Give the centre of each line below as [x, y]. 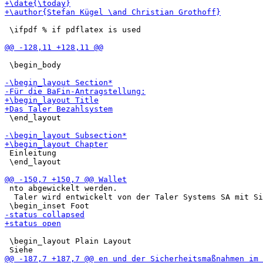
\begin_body [33, 65]
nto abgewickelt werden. [61, 188]
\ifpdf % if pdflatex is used [73, 30]
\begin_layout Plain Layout [68, 241]
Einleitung [31, 153]
